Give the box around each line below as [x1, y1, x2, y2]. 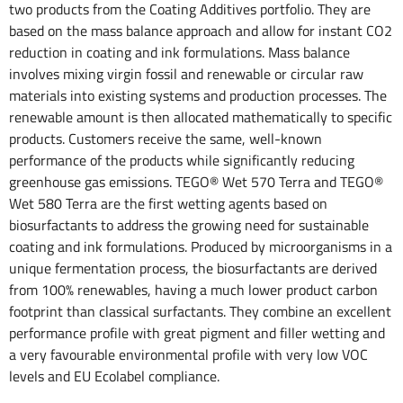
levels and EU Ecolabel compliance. [9, 365, 219, 388]
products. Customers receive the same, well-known [9, 128, 322, 150]
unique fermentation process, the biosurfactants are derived [9, 257, 377, 280]
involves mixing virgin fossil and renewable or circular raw [9, 63, 363, 85]
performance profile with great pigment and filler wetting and [9, 322, 385, 345]
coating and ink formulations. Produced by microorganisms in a [9, 236, 392, 258]
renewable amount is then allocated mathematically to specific [9, 106, 392, 129]
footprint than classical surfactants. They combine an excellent [9, 300, 391, 323]
